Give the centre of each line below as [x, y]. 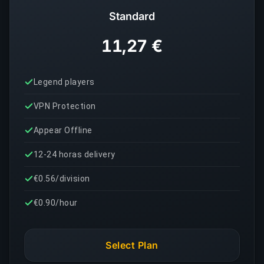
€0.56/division [62, 179]
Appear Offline [63, 130]
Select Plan [132, 245]
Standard [132, 16]
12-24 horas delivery [75, 154]
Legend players [64, 82]
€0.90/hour [56, 203]
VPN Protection [65, 106]
